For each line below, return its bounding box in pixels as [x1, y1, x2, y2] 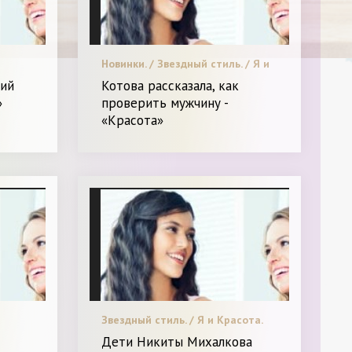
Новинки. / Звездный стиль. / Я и [101, 56, 270, 71]
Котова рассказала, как [101, 76, 240, 94]
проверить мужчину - [101, 93, 229, 112]
